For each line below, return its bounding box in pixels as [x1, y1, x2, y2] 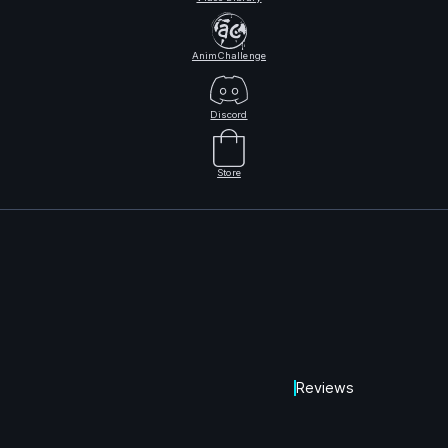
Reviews [296, 379, 354, 397]
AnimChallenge [191, 50, 267, 62]
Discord [210, 108, 248, 120]
